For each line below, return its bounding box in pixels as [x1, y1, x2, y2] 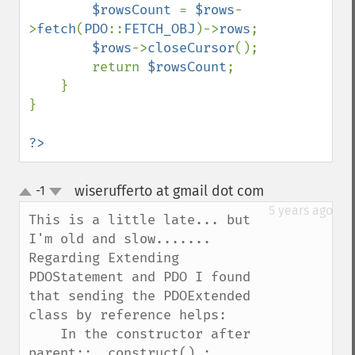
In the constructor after [29, 326, 60, 342]
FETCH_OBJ [124, 21, 195, 37]
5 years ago [269, 203, 333, 218]
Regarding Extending [29, 250, 179, 266]
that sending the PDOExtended [29, 288, 250, 304]
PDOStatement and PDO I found [29, 269, 250, 285]
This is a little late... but [29, 212, 250, 228]
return [92, 59, 147, 75]
